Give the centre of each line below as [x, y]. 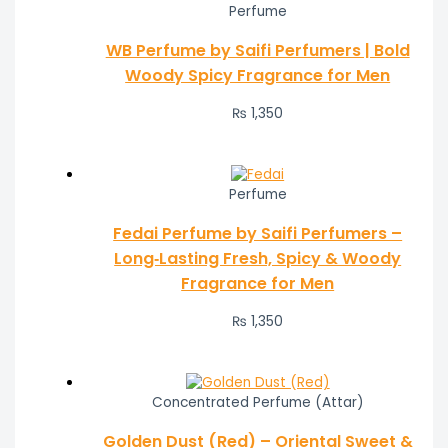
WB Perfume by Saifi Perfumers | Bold [257, 50]
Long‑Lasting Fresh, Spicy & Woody [258, 258]
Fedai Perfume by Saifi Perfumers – [258, 233]
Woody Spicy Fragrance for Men [258, 75]
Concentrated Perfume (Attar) [257, 402]
